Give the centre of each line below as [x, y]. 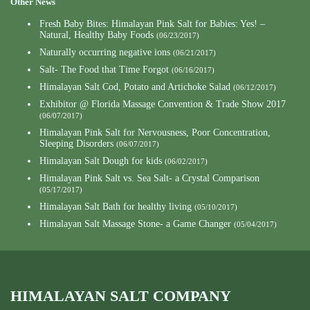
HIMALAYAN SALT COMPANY [121, 296]
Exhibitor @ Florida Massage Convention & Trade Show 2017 [163, 104]
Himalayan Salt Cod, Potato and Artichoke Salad [135, 87]
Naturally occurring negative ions [105, 53]
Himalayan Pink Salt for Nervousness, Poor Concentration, [155, 133]
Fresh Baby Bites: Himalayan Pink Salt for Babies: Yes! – [152, 24]
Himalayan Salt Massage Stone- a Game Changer [135, 224]
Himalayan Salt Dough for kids [101, 161]
